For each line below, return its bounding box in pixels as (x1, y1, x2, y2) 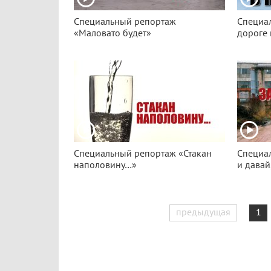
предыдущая (176, 207, 230, 218)
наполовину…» (74, 160, 137, 171)
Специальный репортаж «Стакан (74, 148, 212, 159)
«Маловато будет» (74, 28, 151, 39)
